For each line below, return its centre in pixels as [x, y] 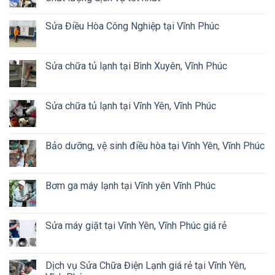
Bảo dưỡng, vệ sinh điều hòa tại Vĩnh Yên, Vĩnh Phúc [155, 146]
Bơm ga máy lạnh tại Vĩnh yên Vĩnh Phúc [130, 186]
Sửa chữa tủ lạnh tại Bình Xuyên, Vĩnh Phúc [136, 66]
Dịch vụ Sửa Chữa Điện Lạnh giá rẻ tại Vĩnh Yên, [146, 266]
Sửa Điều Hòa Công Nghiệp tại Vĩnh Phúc [132, 26]
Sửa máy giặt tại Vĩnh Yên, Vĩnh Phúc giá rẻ [136, 226]
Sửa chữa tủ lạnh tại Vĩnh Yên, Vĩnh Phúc [131, 106]
